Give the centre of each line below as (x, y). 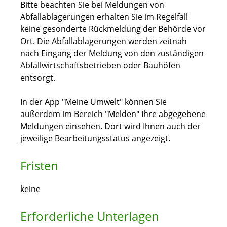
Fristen (39, 166)
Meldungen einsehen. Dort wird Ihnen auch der (110, 126)
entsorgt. (38, 78)
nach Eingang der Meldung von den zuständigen (112, 53)
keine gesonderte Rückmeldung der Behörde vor (113, 29)
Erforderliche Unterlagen (90, 216)
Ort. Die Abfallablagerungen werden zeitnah (104, 41)
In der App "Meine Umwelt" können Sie (93, 102)
